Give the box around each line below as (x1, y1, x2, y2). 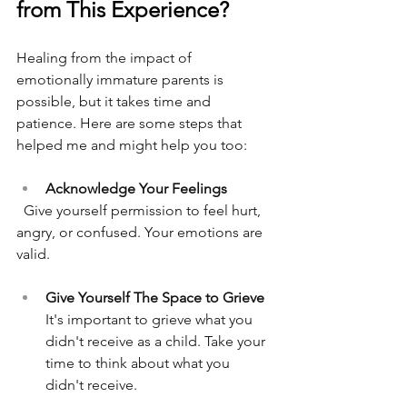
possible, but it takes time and (16, 93, 214, 111)
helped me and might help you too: (16, 136, 247, 154)
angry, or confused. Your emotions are (16, 223, 266, 242)
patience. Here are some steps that (16, 114, 245, 133)
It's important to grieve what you (45, 311, 256, 329)
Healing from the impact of (16, 49, 195, 67)
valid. (16, 245, 50, 263)
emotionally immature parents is (16, 71, 227, 89)
